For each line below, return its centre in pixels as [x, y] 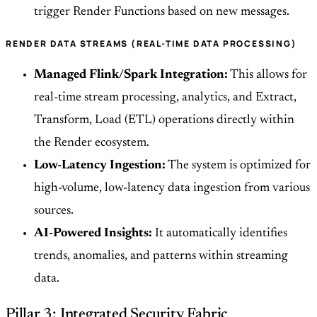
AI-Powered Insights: [93, 234]
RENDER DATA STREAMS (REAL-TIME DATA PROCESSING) [151, 44]
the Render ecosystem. [92, 143]
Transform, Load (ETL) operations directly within [164, 121]
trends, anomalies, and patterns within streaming [161, 257]
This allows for [267, 75]
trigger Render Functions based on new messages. [162, 12]
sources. [54, 211]
